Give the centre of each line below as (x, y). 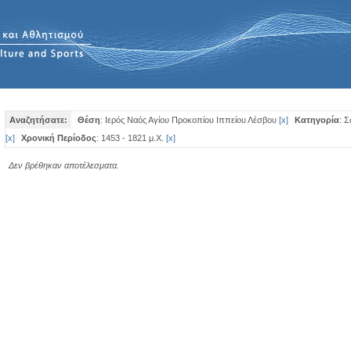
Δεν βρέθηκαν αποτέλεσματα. (64, 165)
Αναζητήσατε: (38, 120)
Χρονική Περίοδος (59, 138)
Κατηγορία (317, 120)
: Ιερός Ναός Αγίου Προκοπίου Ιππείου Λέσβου (188, 120)
